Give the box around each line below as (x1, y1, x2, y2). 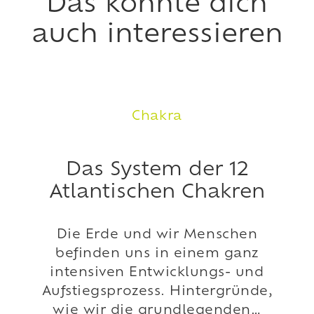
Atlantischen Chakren (49, 183, 265, 203)
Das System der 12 (66, 161, 248, 180)
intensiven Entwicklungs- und (50, 266, 264, 280)
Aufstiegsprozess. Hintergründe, (41, 285, 273, 299)
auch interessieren (31, 22, 283, 48)
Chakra (132, 109, 182, 123)
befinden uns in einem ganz (55, 247, 259, 261)
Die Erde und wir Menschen (56, 228, 258, 242)
